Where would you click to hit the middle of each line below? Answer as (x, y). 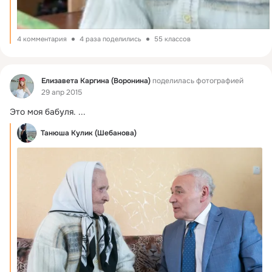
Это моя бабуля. (43, 112)
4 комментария (42, 39)
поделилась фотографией (197, 80)
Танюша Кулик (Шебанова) (89, 133)
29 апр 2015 (62, 93)
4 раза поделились (110, 39)
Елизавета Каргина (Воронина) (96, 80)
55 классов (172, 39)
